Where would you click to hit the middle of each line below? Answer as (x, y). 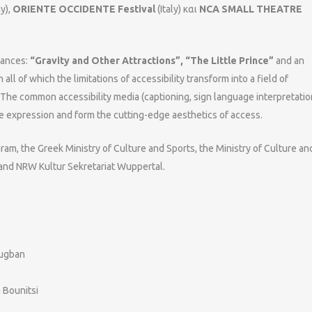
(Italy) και (177, 9)
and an (289, 61)
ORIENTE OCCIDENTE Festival (84, 9)
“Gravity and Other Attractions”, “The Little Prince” (152, 61)
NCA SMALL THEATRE (251, 9)
